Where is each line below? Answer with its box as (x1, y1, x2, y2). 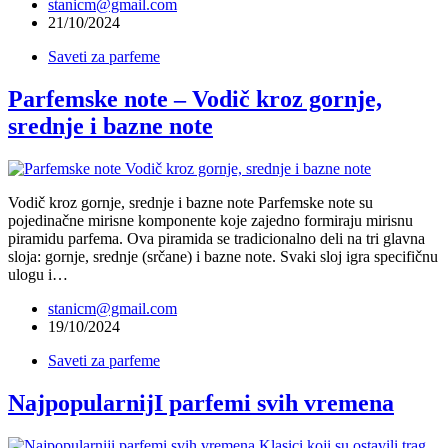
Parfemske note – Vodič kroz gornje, (8, 85, 382, 112)
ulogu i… (8, 265, 68, 283)
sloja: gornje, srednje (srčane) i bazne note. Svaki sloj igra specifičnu (8, 247, 438, 265)
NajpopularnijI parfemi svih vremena (8, 389, 394, 416)
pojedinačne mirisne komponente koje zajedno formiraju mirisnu (8, 211, 413, 229)
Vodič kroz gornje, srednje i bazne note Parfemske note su (8, 193, 373, 211)
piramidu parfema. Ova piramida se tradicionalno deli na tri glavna (8, 229, 425, 247)
